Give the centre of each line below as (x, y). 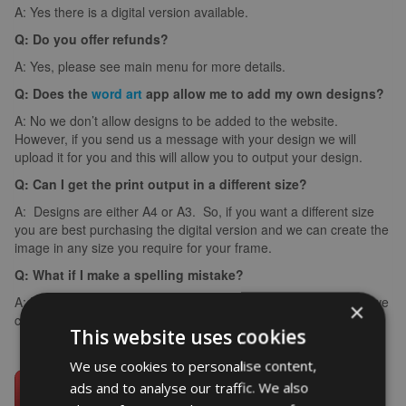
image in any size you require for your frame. (143, 248)
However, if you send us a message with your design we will (185, 139)
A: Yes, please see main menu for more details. (150, 67)
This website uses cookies (188, 336)
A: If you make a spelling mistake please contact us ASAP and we (202, 302)
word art (117, 94)
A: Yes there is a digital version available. (131, 12)
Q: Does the (53, 94)
